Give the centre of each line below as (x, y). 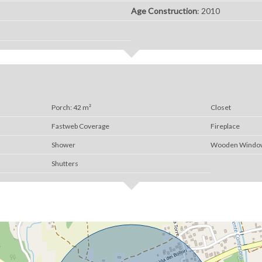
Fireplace (225, 126)
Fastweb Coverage (80, 126)
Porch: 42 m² (71, 107)
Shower (63, 145)
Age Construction (164, 11)
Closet (221, 107)
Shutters (65, 163)
